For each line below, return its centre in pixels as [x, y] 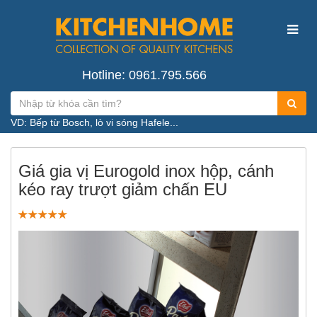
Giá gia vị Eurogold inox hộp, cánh [146, 171]
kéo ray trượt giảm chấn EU [123, 190]
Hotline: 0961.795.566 [145, 75]
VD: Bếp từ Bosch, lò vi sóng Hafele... [94, 123]
